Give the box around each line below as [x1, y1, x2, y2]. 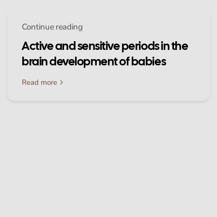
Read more [22, 77, 57, 87]
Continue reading [22, 21, 83, 32]
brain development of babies [22, 54, 166, 69]
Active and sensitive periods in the [22, 38, 188, 53]
